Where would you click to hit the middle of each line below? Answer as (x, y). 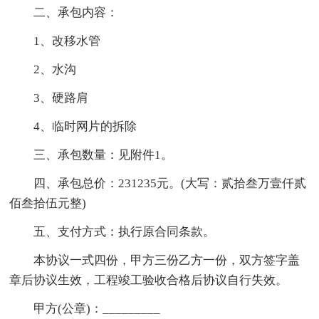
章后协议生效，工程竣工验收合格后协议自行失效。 (149, 281)
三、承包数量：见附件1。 (104, 155)
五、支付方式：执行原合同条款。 (125, 232)
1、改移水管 (67, 41)
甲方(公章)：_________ (97, 309)
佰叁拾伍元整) (48, 204)
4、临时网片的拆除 (85, 127)
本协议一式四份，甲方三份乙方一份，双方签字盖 (167, 261)
